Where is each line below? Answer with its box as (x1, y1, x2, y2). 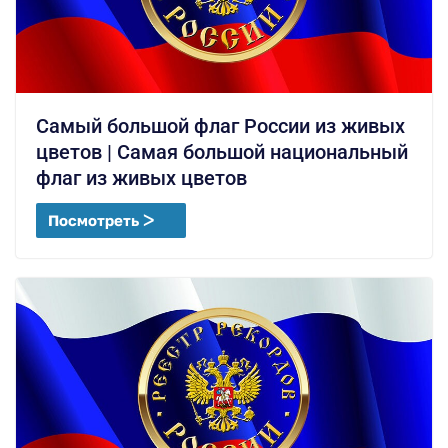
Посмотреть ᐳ (48, 210, 154, 229)
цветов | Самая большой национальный (36, 139, 408, 164)
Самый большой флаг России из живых (36, 113, 405, 138)
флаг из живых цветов (36, 165, 247, 190)
